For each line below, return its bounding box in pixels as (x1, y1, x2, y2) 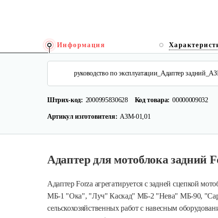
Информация (57, 41, 105, 49)
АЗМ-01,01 (120, 113, 151, 120)
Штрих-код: (47, 96, 83, 104)
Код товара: (134, 96, 170, 104)
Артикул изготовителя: (47, 113, 118, 120)
